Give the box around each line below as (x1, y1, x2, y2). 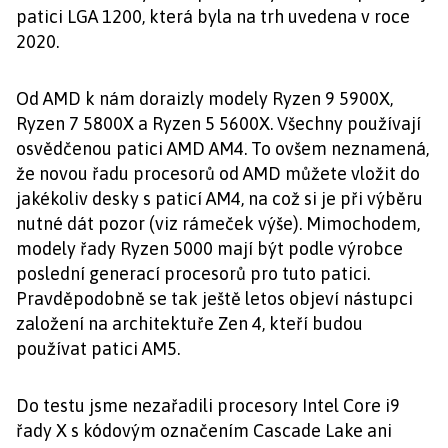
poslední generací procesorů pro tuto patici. (16, 263, 370, 284)
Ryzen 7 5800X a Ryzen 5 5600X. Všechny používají (16, 113, 421, 134)
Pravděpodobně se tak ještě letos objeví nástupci (16, 288, 413, 309)
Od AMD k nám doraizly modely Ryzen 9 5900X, (16, 88, 393, 109)
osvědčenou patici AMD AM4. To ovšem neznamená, (16, 138, 429, 159)
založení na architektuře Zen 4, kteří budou (16, 313, 363, 334)
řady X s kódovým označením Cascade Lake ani (16, 420, 392, 441)
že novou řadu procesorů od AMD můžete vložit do (16, 163, 420, 184)
